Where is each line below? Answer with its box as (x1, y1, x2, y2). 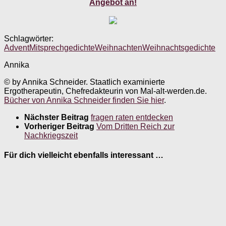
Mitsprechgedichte (29, 43, 95, 52)
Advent (4, 43, 29, 52)
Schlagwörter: (4, 34, 53, 43)
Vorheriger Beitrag (24, 122, 96, 131)
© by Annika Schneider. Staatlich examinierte (4, 77, 165, 86)
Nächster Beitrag (24, 112, 91, 122)
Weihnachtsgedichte (142, 43, 215, 52)
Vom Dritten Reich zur (96, 122, 175, 131)
